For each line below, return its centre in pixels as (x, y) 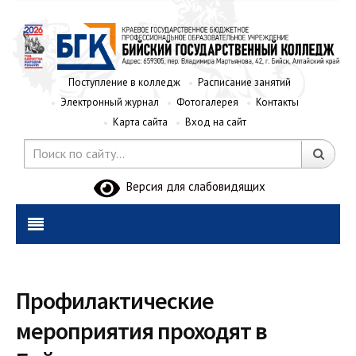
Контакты (277, 102)
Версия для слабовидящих (193, 187)
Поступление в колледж (124, 82)
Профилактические (115, 300)
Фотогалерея (207, 102)
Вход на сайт (216, 122)
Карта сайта (140, 122)
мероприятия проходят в (141, 330)
